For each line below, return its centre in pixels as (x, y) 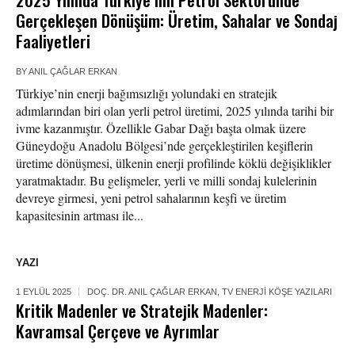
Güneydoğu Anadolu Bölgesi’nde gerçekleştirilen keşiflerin (164, 146)
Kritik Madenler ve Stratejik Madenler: (142, 311)
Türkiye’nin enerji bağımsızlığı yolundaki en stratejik (147, 94)
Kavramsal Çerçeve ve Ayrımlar (118, 331)
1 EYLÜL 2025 (44, 292)
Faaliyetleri (53, 41)
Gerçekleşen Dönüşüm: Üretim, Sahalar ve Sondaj (177, 21)
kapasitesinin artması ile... (80, 216)
